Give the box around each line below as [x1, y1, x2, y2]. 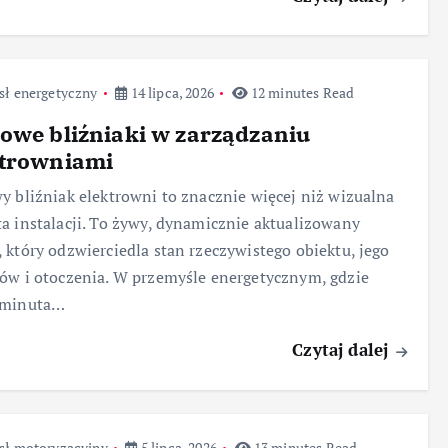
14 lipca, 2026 [127, 83, 214, 103]
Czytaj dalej [292, 338, 394, 362]
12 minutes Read [247, 83, 355, 103]
